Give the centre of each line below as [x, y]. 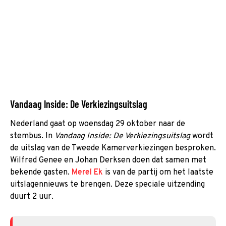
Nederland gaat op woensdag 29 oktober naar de [98, 124]
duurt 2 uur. [32, 196]
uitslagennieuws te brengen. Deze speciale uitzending [107, 184]
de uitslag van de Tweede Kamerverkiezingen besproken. [113, 148]
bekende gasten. [41, 172]
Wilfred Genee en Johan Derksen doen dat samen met [108, 160]
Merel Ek [87, 172]
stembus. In [32, 136]
